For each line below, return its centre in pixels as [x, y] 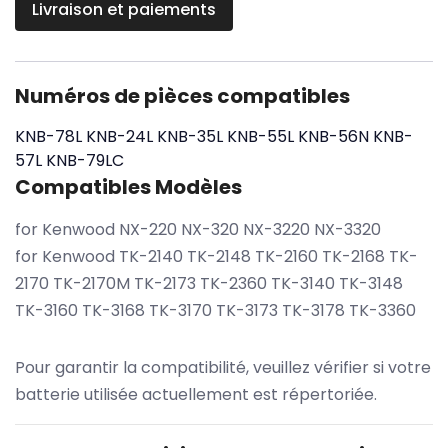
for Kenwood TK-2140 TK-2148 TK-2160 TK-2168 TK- [216, 256]
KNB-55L [260, 136]
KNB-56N [333, 136]
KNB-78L [48, 136]
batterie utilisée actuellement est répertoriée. [196, 394]
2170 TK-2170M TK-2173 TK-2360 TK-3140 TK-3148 [209, 283]
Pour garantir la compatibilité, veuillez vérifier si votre [223, 367]
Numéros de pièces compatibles [182, 95]
